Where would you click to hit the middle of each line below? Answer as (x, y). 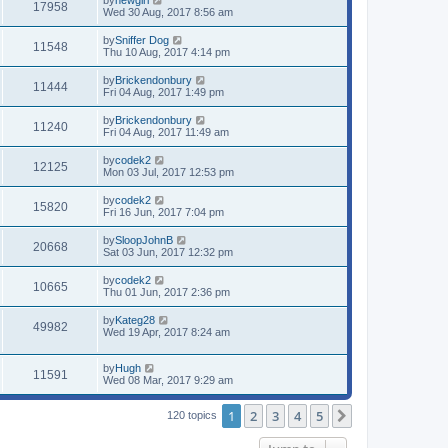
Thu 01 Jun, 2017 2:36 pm (166, 291)
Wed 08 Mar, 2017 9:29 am (168, 379)
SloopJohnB (144, 239)
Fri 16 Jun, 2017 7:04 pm (163, 211)
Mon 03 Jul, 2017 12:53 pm (168, 171)
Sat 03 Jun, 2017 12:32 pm (168, 251)
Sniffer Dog (142, 39)
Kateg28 (135, 319)
